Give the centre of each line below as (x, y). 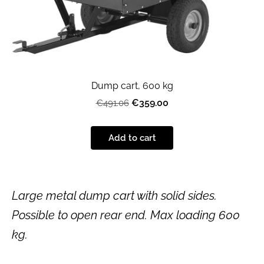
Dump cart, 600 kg (132, 86)
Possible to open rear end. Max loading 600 (126, 215)
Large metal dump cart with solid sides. (114, 195)
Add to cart (132, 138)
